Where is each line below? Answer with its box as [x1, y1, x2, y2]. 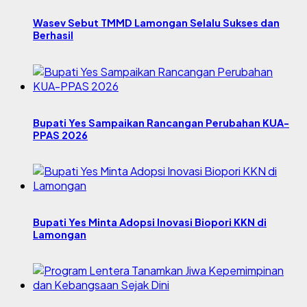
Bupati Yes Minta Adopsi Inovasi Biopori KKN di [33, 215, 267, 228]
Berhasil [33, 29, 73, 42]
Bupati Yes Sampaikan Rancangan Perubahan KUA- [33, 116, 289, 129]
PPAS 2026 [33, 128, 88, 141]
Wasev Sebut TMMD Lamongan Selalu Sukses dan [33, 16, 280, 29]
